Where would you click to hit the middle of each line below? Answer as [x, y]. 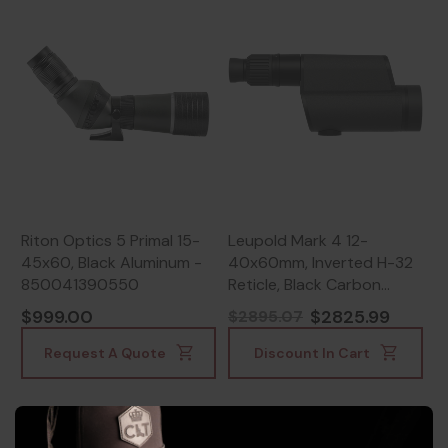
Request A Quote [104, 352]
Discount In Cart [311, 352]
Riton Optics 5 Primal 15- [110, 240]
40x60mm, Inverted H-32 [320, 262]
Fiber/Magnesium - [296, 306]
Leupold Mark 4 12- [298, 240]
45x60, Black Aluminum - [111, 262]
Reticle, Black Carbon [304, 284]
